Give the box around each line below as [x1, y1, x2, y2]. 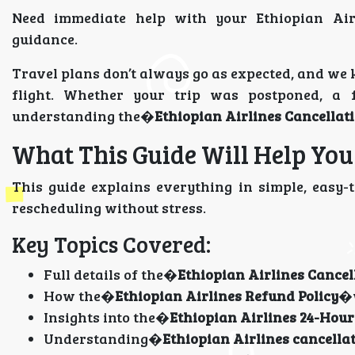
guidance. [12, 29, 78, 48]
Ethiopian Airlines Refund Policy [115, 286, 338, 305]
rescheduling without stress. [12, 198, 206, 217]
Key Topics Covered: [12, 229, 211, 259]
